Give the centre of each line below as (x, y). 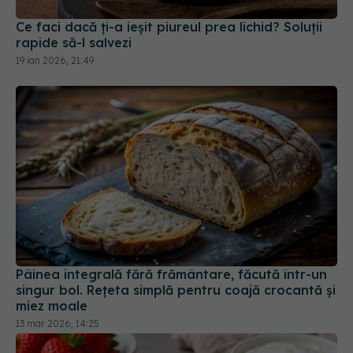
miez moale (52, 251)
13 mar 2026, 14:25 (58, 269)
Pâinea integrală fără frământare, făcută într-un (171, 219)
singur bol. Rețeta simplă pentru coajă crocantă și (176, 235)
